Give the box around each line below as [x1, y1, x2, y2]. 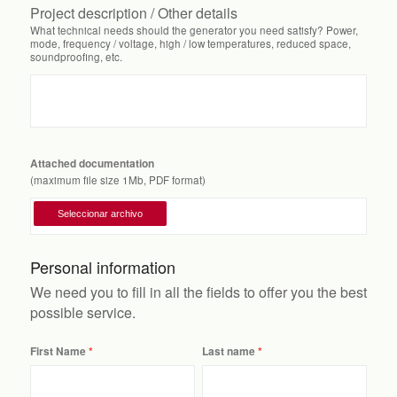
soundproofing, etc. [29, 49, 122, 64]
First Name [29, 344, 86, 360]
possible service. [29, 302, 136, 323]
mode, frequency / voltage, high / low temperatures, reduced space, [29, 35, 351, 51]
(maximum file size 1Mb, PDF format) [29, 172, 206, 187]
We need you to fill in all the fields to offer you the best [29, 282, 367, 303]
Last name [201, 344, 255, 360]
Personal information [29, 255, 175, 279]
